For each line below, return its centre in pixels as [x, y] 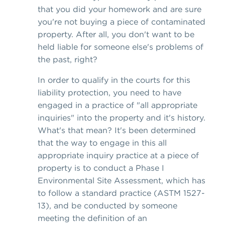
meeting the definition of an [92, 218]
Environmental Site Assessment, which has [122, 181]
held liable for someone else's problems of [121, 47]
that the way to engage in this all [102, 143]
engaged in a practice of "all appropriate [118, 105]
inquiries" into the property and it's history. [122, 118]
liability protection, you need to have [109, 93]
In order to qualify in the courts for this [114, 80]
